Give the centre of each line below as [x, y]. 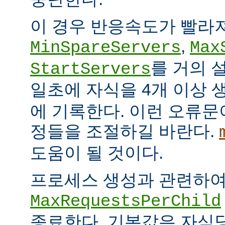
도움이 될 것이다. [97, 153]
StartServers [90, 70]
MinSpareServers [105, 48]
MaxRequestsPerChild [126, 202]
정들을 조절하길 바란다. [125, 131]
